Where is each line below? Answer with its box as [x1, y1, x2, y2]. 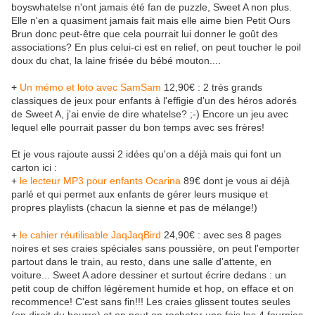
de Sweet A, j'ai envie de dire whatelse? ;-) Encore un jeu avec [11, 108, 288, 120]
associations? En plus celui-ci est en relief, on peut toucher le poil [11, 41, 301, 53]
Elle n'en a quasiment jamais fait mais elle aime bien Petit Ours [11, 15, 290, 27]
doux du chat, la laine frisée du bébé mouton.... [11, 55, 221, 67]
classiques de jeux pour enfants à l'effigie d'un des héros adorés [11, 95, 297, 107]
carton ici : [11, 162, 60, 174]
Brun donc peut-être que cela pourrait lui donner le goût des [11, 28, 278, 40]
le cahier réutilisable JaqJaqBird [20, 229, 161, 241]
